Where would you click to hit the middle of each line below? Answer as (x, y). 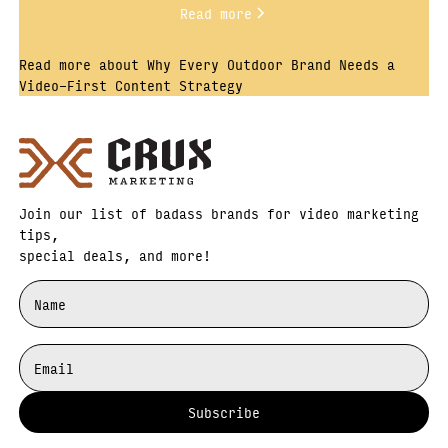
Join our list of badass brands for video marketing (219, 212)
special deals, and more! (115, 254)
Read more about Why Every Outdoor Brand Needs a (207, 63)
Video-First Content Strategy (131, 84)
